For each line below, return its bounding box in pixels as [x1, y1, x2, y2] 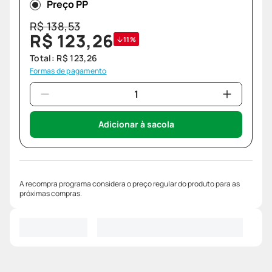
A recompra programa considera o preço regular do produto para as [19, 178, 240, 189]
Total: [30, 52, 57, 64]
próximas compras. [19, 188, 82, 199]
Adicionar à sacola [98, 118, 174, 131]
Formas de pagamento [30, 66, 107, 76]
